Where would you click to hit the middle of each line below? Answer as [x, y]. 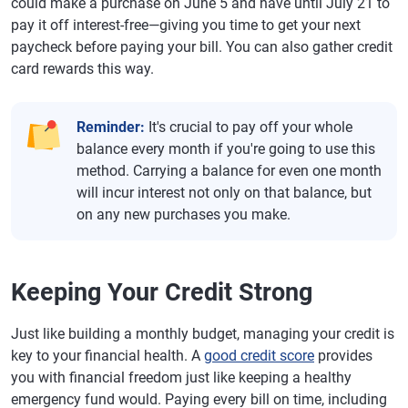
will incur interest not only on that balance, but [224, 193]
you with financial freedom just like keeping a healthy [181, 377]
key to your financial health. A [107, 356]
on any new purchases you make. [184, 214]
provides [343, 356]
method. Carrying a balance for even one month [229, 171]
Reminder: [111, 127]
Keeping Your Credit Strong [162, 292]
